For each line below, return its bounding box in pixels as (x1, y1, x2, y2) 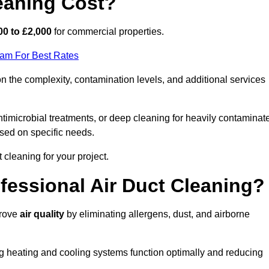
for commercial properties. (52, 26, 164, 37)
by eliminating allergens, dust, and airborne (64, 209, 250, 220)
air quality (20, 209, 64, 220)
